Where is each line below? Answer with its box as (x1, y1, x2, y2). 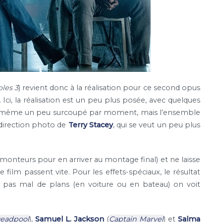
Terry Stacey (68, 120, 113, 129)
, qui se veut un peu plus (112, 120, 201, 129)
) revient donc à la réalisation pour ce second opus (18, 83, 201, 92)
